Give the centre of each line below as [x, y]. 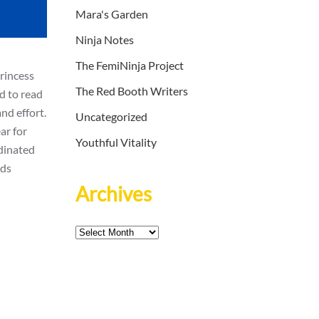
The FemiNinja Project [130, 66]
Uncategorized [111, 117]
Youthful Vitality [116, 142]
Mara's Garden [112, 14]
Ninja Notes [105, 40]
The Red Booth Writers [132, 91]
